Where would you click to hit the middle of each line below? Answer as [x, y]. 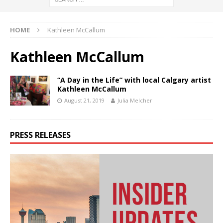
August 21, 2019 [84, 101]
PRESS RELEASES [40, 135]
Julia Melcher [135, 101]
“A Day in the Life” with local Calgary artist [134, 80]
